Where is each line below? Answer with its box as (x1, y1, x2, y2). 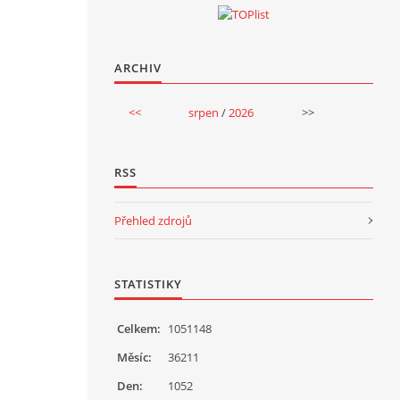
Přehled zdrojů (114, 212, 192, 229)
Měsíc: (117, 348, 152, 365)
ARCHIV (114, 59, 162, 76)
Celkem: (117, 320, 161, 337)
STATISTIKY (114, 275, 182, 292)
